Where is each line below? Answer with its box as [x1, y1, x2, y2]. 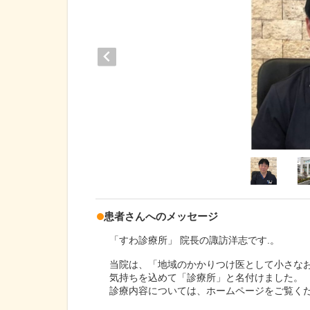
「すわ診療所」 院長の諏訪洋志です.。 [109, 235, 280, 246]
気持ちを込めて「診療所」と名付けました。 [109, 272, 303, 283]
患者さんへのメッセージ [104, 210, 218, 222]
